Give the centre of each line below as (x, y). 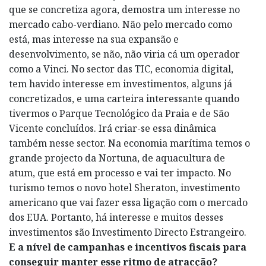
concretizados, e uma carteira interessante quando (124, 98)
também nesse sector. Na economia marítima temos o (129, 143)
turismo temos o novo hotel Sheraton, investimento (124, 187)
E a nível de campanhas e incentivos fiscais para (128, 247)
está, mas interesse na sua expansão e (94, 39)
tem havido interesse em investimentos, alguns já (121, 83)
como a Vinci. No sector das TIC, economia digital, (121, 69)
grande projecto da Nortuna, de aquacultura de (117, 158)
